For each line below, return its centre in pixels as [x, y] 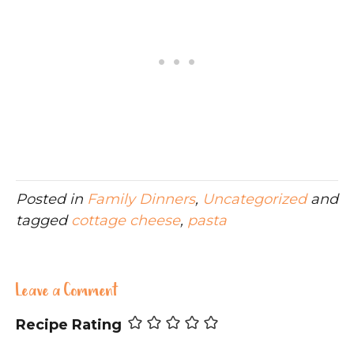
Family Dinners [141, 199]
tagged [43, 220]
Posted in [51, 199]
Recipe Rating [69, 324]
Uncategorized [254, 199]
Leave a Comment [67, 292]
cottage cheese [126, 220]
